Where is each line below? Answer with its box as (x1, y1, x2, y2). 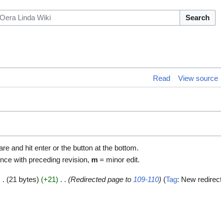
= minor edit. (98, 155, 140, 164)
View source (178, 74, 218, 83)
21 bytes (9, 175, 37, 184)
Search (185, 13, 210, 22)
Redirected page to (71, 175, 134, 184)
